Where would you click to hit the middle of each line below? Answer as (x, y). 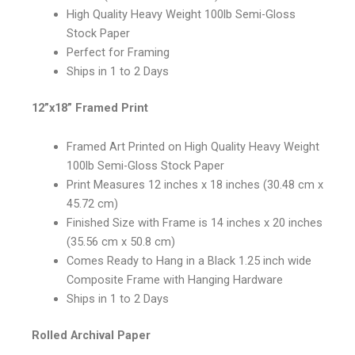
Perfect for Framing (118, 53)
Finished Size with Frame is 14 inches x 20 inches (194, 223)
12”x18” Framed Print (90, 107)
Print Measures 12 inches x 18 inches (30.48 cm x (195, 185)
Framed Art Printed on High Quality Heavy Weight (193, 147)
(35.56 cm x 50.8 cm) (120, 242)
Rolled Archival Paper (91, 336)
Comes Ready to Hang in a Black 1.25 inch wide (189, 261)
